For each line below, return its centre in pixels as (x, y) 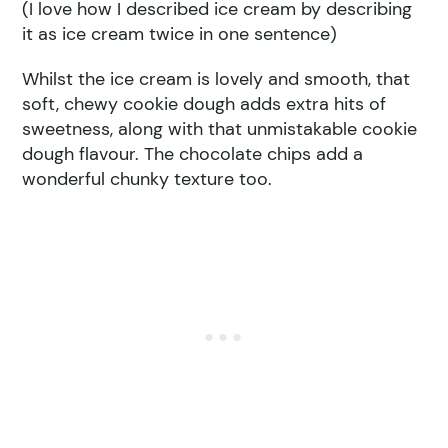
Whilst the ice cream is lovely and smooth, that (216, 78)
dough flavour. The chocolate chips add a (193, 153)
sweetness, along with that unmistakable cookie (220, 128)
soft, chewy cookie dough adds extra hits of (204, 103)
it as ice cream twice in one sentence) (180, 33)
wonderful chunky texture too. (147, 178)
